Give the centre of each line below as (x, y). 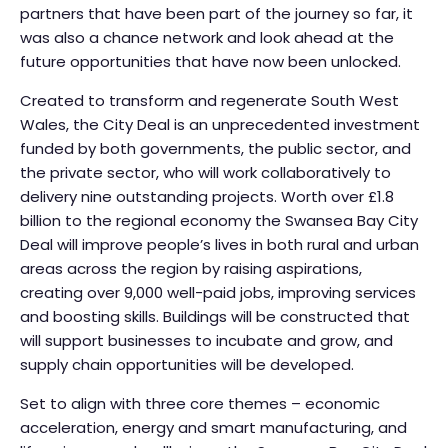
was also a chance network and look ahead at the (207, 38)
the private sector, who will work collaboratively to (205, 173)
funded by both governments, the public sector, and (215, 149)
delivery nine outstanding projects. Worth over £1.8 (207, 197)
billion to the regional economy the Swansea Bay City (219, 221)
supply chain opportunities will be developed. (187, 365)
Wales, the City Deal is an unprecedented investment (220, 125)
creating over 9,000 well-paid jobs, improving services (218, 293)
